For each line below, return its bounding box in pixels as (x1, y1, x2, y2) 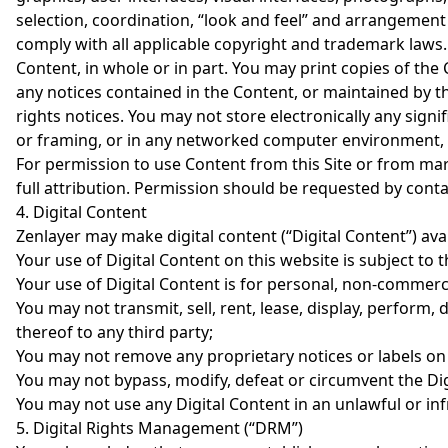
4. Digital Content (16, 201, 147, 223)
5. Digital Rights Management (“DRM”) (16, 417, 303, 439)
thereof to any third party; (16, 321, 213, 343)
